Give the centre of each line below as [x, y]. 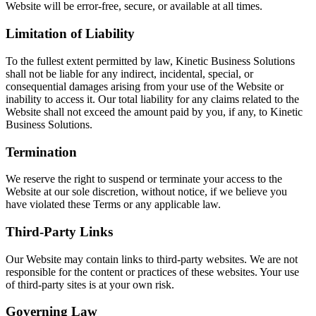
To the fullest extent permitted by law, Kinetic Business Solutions [150, 61]
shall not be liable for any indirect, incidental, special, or [129, 73]
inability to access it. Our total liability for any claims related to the [152, 99]
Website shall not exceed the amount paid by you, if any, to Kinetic [154, 111]
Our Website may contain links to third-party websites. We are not [152, 259]
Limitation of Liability [70, 34]
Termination [41, 152]
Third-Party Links [59, 232]
